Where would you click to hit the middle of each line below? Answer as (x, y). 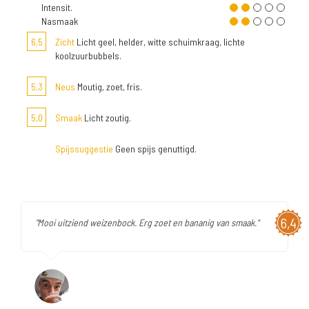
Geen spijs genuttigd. (155, 149)
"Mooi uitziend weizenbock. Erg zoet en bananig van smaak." (147, 222)
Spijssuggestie (84, 149)
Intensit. (57, 7)
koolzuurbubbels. (88, 56)
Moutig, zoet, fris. (109, 87)
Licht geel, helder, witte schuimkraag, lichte (160, 42)
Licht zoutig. (107, 118)
